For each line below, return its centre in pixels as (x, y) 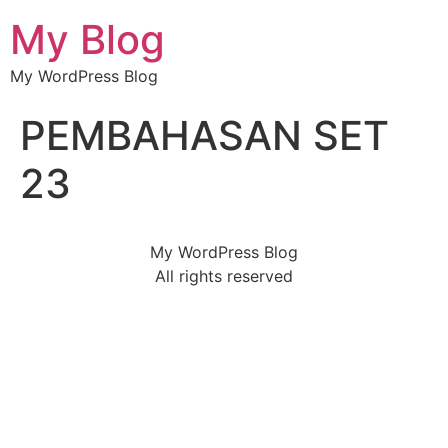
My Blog (87, 39)
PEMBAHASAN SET (204, 135)
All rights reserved (224, 276)
